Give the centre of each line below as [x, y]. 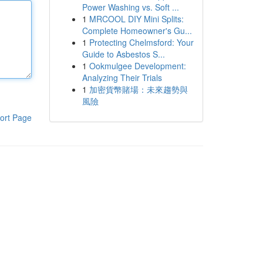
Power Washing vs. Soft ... [130, 7]
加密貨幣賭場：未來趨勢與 [138, 89]
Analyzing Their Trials [122, 77]
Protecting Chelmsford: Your [141, 42]
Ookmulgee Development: [137, 66]
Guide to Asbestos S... [123, 54]
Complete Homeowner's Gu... [137, 31]
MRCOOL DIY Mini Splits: [136, 19]
